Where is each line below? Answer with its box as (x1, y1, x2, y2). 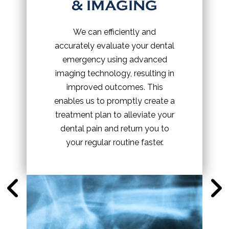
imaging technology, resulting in (55, 68, 174, 78)
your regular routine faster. (65, 137, 164, 147)
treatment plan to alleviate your (55, 109, 174, 120)
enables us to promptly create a (54, 96, 175, 106)
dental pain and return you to (60, 123, 169, 133)
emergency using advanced (62, 54, 167, 64)
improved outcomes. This (66, 82, 163, 92)
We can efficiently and (73, 27, 156, 37)
